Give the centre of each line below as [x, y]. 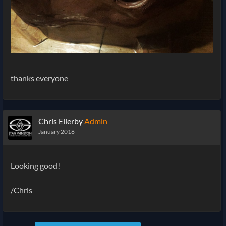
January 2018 [56, 132]
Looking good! [35, 166]
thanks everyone [39, 78]
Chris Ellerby [61, 121]
